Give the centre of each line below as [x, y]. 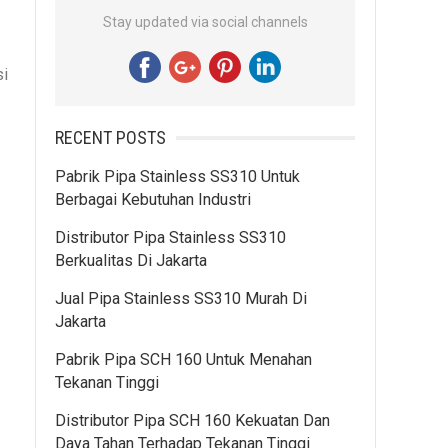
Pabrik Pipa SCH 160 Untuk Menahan [183, 359]
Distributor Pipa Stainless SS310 [170, 237]
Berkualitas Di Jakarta [131, 260]
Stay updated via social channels [205, 22]
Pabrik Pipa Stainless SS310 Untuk [177, 176]
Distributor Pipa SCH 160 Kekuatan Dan [192, 420]
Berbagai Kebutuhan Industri [153, 199]
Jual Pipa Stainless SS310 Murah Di [181, 298]
